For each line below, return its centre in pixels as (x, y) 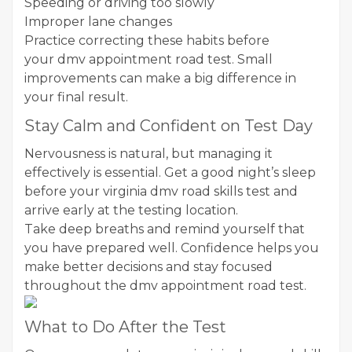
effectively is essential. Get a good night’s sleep (170, 172)
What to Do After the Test (125, 327)
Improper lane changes (98, 22)
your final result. (76, 97)
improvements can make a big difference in (160, 78)
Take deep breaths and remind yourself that (165, 229)
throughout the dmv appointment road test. (165, 286)
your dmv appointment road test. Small (148, 59)
